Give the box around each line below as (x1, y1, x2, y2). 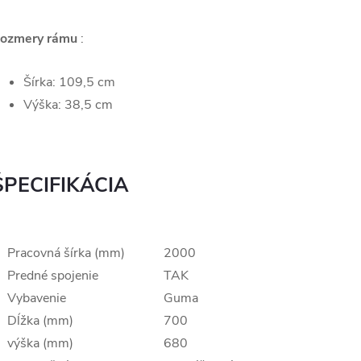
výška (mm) (7, 334, 73, 353)
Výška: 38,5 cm (23, 96, 113, 114)
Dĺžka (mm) (7, 312, 73, 330)
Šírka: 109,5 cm (23, 73, 115, 92)
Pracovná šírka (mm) (7, 244, 125, 263)
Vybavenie (7, 289, 66, 308)
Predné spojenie (7, 267, 98, 285)
